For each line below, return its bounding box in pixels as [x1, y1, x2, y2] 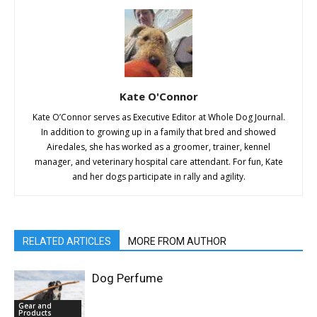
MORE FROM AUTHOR [128, 235, 226, 247]
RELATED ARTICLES [23, 235, 111, 247]
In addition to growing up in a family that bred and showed [41, 125, 276, 138]
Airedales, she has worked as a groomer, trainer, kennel [47, 140, 270, 153]
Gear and [18, 300, 52, 311]
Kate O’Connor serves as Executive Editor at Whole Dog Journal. [32, 110, 285, 123]
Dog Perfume [92, 270, 163, 285]
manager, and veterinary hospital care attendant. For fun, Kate [34, 155, 283, 168]
